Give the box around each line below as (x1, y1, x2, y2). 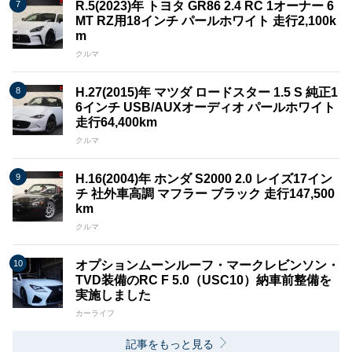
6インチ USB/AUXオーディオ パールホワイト (75, 101, 335, 115)
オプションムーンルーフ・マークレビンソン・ (75, 258, 339, 273)
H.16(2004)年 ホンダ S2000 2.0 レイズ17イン (75, 172, 332, 186)
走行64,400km (75, 115, 157, 130)
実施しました (75, 288, 151, 302)
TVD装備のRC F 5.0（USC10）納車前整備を (75, 273, 332, 288)
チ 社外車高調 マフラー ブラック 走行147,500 (75, 187, 335, 201)
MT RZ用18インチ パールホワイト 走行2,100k (75, 14, 336, 28)
